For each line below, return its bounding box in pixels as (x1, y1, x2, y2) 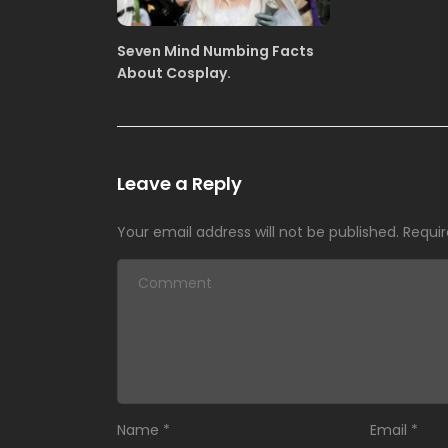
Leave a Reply (117, 171, 242, 197)
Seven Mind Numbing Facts (117, 41, 314, 62)
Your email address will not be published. (117, 222, 399, 243)
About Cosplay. (117, 63, 231, 84)
